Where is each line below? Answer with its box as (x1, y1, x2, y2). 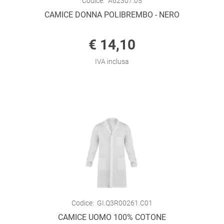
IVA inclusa (95, 57, 129, 65)
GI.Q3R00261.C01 (97, 199, 153, 207)
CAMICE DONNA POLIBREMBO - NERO (44, 10, 179, 19)
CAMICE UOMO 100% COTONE (58, 212, 166, 222)
